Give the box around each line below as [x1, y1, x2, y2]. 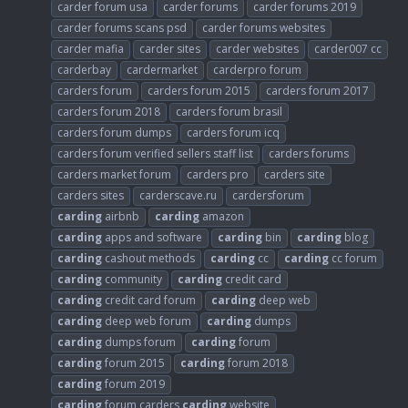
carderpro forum [213, 62, 301, 78]
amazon [199, 209, 244, 225]
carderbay [57, 62, 111, 78]
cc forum [329, 250, 377, 267]
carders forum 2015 [148, 83, 250, 99]
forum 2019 [102, 376, 165, 393]
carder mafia [57, 41, 124, 57]
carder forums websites [202, 20, 325, 36]
